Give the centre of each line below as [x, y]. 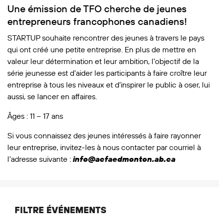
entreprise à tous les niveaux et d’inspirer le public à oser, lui [109, 84]
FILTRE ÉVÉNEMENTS [61, 210]
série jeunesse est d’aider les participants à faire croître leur [107, 73]
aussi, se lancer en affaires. [52, 96]
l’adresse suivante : [40, 159]
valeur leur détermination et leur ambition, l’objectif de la [103, 61]
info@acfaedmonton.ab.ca [124, 159]
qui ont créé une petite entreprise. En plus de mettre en [102, 49]
